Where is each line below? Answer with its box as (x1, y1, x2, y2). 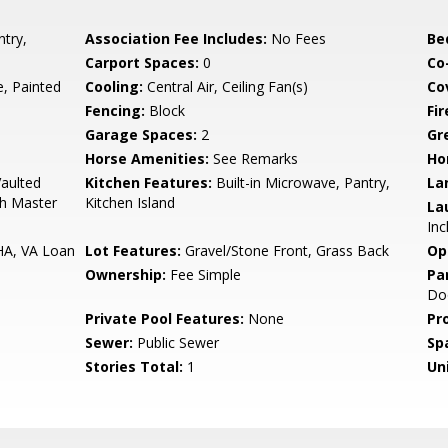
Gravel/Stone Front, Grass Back (181, 241, 390, 260)
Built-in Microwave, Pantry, (212, 173, 391, 192)
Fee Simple (166, 265, 242, 284)
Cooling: (85, 77, 144, 96)
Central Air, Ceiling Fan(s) (143, 77, 309, 96)
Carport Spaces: (85, 53, 200, 72)
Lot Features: (85, 241, 182, 260)
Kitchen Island (85, 193, 176, 212)
